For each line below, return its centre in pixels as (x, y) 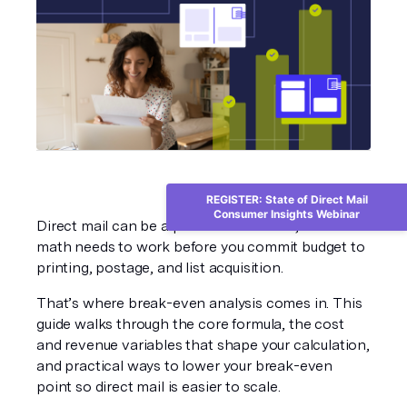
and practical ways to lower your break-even (185, 366)
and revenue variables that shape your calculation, (203, 345)
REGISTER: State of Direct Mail (287, 199)
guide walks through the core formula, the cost (190, 324)
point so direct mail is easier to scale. (159, 387)
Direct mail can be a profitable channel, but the (193, 226)
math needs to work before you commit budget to (201, 247)
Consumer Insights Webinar (287, 214)
